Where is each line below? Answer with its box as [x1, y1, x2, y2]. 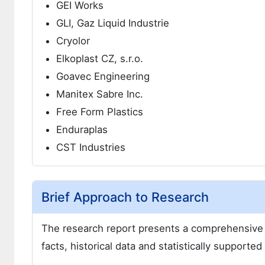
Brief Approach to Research [41, 189, 209, 205]
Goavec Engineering [56, 70, 150, 82]
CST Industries [56, 141, 125, 153]
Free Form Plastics [56, 106, 143, 118]
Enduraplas [56, 124, 108, 135]
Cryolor [56, 35, 90, 47]
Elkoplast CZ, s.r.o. [56, 53, 143, 64]
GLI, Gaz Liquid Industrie [56, 17, 169, 29]
